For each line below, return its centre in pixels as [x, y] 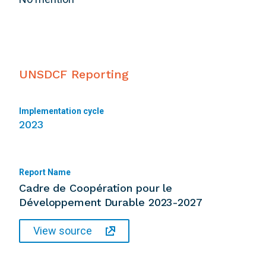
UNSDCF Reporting [74, 75]
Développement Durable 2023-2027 [111, 202]
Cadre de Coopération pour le [96, 188]
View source [63, 231]
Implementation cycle [61, 111]
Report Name [45, 172]
